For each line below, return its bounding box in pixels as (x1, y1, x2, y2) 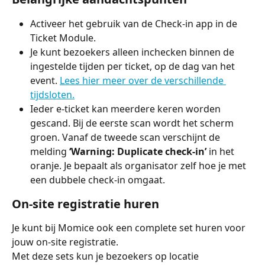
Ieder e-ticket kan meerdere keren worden (30, 102, 223, 116)
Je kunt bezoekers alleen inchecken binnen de (30, 46, 237, 59)
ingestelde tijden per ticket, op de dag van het (30, 60, 237, 73)
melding (30, 145, 69, 159)
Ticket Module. (30, 31, 96, 45)
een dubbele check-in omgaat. (30, 173, 165, 187)
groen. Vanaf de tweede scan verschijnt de (30, 131, 222, 144)
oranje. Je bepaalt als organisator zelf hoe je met (30, 159, 248, 173)
